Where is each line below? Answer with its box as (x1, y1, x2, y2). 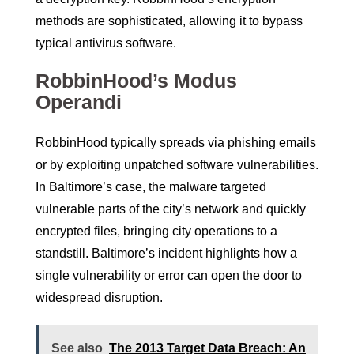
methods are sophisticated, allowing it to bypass (36, 14, 303, 28)
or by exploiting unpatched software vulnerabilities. (36, 158, 318, 172)
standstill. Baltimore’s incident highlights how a (36, 247, 297, 261)
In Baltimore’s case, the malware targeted (36, 180, 266, 194)
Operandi (36, 91, 122, 114)
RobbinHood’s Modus (36, 70, 237, 92)
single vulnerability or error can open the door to (36, 269, 302, 283)
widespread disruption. (36, 291, 163, 305)
